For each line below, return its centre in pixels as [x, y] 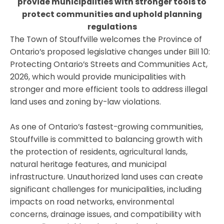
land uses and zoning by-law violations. [85, 101]
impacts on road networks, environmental [92, 201]
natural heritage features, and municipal [88, 164]
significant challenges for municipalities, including [106, 189]
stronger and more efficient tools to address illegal [109, 89]
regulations [112, 26]
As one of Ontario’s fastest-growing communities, [106, 126]
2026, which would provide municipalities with [98, 76]
